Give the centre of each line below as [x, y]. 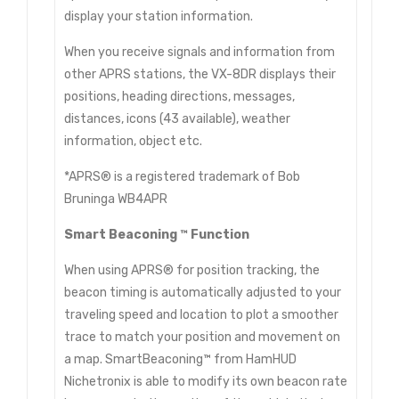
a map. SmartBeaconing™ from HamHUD [180, 359]
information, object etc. [133, 141]
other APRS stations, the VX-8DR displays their [200, 74]
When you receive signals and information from [199, 52]
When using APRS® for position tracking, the [192, 270]
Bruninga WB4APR [116, 199]
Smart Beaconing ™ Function [157, 234]
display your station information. [159, 16]
